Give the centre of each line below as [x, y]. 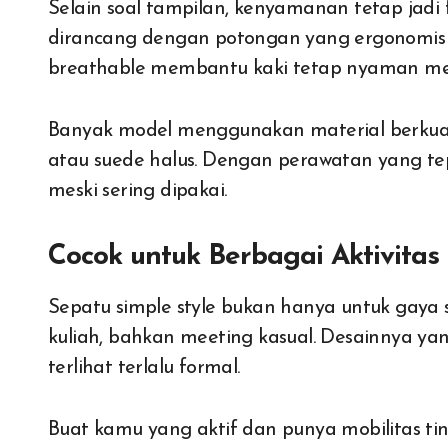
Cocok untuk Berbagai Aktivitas [243, 257]
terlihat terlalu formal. [144, 368]
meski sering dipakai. [137, 191]
